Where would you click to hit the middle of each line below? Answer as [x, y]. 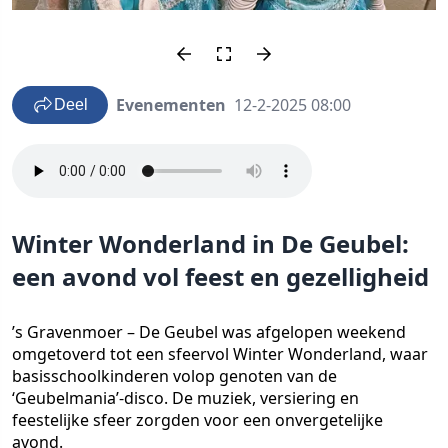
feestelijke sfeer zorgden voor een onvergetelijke [197, 420]
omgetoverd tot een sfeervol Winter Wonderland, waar [220, 354]
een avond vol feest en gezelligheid [220, 276]
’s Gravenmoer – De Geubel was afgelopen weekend [209, 332]
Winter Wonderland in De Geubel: [210, 243]
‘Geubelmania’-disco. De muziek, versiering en [185, 398]
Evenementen [171, 105]
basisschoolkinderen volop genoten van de [174, 376]
